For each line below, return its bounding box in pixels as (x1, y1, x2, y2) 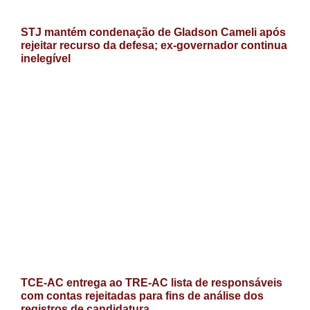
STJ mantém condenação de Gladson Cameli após (21, 26, 286, 39)
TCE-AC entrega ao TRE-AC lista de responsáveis (21, 276, 282, 289)
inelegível (21, 53, 71, 65)
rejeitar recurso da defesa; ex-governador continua (21, 39, 287, 52)
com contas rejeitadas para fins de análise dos (21, 289, 264, 302)
